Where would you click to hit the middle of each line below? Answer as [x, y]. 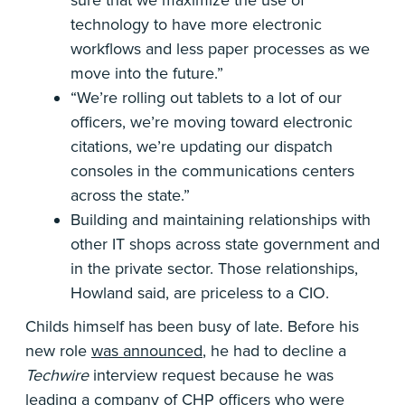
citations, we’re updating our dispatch [202, 146]
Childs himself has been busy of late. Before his [192, 326]
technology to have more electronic [196, 24]
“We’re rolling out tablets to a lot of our [206, 98]
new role [58, 351]
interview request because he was [211, 375]
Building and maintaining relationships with [221, 220]
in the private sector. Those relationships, [214, 268]
